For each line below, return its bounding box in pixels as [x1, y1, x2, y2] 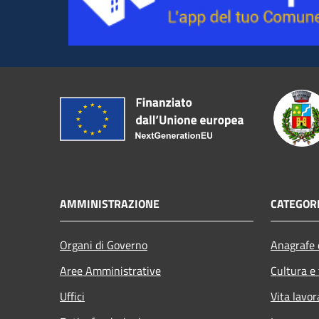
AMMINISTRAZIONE [60, 194, 159, 212]
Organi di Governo [60, 236, 147, 253]
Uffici [60, 287, 85, 305]
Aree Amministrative [60, 261, 161, 279]
